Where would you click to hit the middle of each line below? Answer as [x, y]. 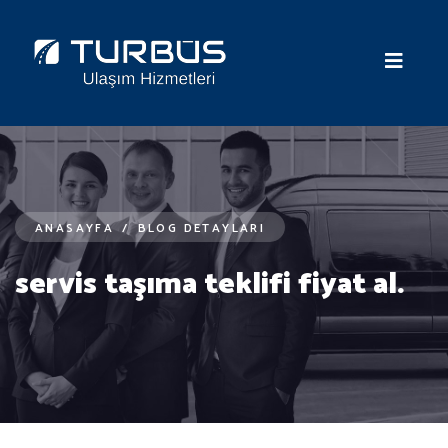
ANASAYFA [75, 228]
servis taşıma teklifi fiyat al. [210, 284]
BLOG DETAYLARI [201, 228]
